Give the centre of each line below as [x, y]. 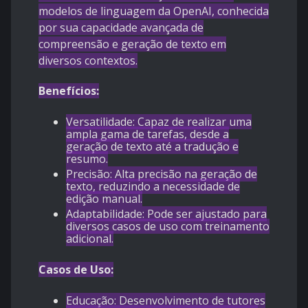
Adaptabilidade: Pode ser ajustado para [166, 214]
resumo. [87, 159]
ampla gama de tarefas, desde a [147, 134]
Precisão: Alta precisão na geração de [162, 174]
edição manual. [104, 199]
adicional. [90, 239]
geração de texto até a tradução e [152, 147]
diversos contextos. [88, 61]
